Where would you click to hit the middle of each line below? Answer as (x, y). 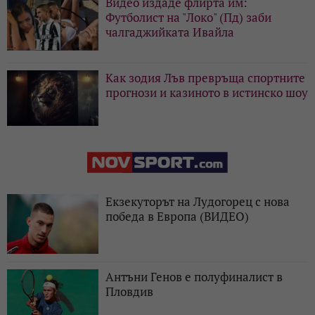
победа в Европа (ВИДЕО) (177, 216)
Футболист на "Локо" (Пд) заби (188, 17)
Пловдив (129, 291)
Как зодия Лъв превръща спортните (205, 77)
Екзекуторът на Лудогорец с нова (198, 201)
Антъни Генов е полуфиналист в (194, 276)
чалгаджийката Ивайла (170, 32)
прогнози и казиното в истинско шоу (207, 92)
